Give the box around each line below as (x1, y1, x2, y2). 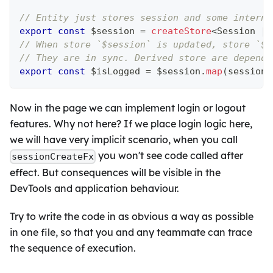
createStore (151, 26, 211, 37)
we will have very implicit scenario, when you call (10, 133, 238, 146)
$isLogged (85, 66, 146, 77)
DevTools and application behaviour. (10, 182, 179, 194)
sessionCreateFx (12, 151, 94, 162)
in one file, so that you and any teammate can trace (10, 225, 252, 238)
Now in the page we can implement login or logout (10, 102, 246, 115)
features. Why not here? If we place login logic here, (10, 118, 252, 130)
